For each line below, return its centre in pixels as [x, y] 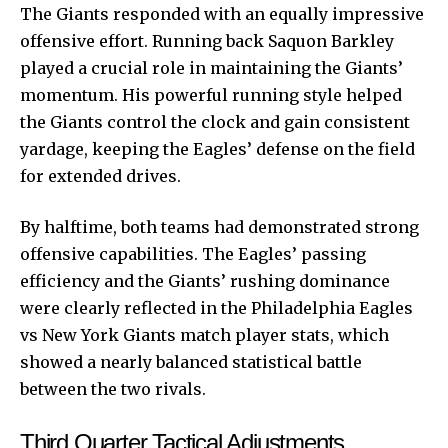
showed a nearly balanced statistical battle [191, 361]
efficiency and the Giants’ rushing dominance [205, 280]
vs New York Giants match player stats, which [204, 334]
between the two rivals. [113, 388]
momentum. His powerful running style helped [211, 94]
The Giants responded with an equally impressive [222, 13]
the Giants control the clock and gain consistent [215, 121]
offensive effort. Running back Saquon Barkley [207, 40]
